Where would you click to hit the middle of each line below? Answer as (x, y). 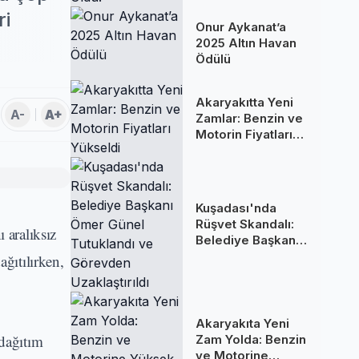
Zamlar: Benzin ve (249, 118)
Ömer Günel (232, 256)
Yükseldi (221, 150)
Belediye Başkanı (247, 240)
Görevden (226, 288)
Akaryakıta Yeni (242, 323)
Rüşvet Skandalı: (245, 224)
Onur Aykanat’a (241, 27)
